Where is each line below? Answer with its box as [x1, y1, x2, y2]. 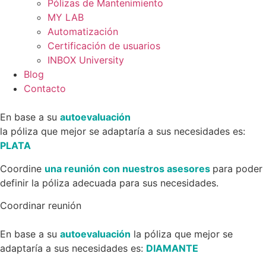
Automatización [47, 26, 118, 38]
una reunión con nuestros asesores [45, 162, 213, 175]
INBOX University [47, 54, 124, 66]
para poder [213, 162, 262, 175]
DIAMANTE [146, 242, 198, 254]
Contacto [24, 83, 66, 95]
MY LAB [47, 11, 84, 24]
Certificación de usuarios [47, 40, 160, 52]
